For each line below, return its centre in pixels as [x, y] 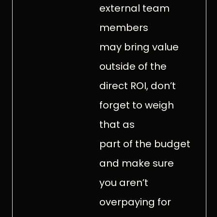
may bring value [139, 47]
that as [117, 124]
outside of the [133, 66]
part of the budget [145, 144]
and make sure [136, 163]
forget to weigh [136, 105]
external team [134, 8]
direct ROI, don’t [137, 85]
